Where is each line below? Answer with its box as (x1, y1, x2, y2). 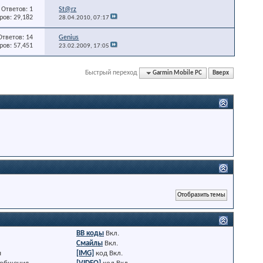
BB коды (76, 229, 104, 237)
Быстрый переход (85, 69, 138, 76)
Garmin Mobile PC (153, 69, 203, 76)
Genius (59, 33, 79, 41)
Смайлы (76, 239, 103, 247)
